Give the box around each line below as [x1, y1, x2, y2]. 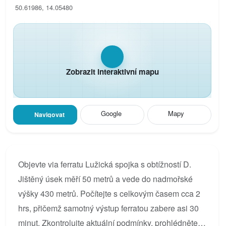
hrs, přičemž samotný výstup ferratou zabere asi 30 [18, 202, 199, 214]
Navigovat [34, 110, 65, 120]
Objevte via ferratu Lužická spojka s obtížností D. [18, 158, 191, 170]
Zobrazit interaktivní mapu [66, 66, 159, 78]
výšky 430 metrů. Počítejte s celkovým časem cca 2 [18, 187, 200, 199]
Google [100, 108, 122, 118]
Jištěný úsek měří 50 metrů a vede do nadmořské [18, 173, 193, 185]
